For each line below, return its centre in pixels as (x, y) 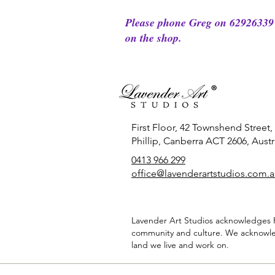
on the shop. (155, 38)
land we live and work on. (180, 245)
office (144, 173)
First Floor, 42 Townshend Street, (202, 127)
